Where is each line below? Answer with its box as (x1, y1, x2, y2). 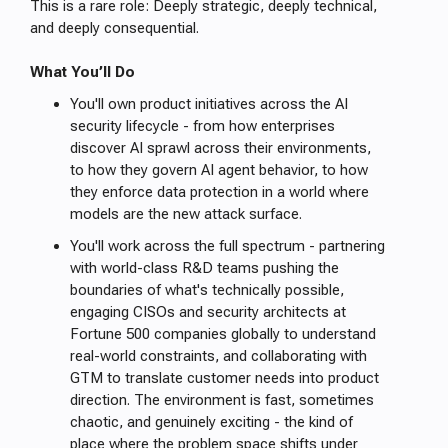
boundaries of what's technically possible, (70, 281, 344, 299)
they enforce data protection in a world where (70, 183, 369, 201)
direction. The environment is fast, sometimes (70, 391, 374, 409)
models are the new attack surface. (70, 205, 306, 223)
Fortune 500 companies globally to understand (70, 325, 376, 343)
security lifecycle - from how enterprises (70, 117, 335, 135)
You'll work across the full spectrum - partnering (70, 237, 385, 255)
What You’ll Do (30, 63, 135, 81)
